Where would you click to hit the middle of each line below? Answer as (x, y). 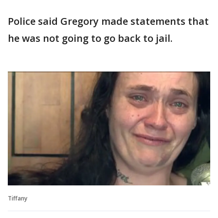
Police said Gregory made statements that (108, 21)
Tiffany (18, 198)
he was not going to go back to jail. (90, 38)
